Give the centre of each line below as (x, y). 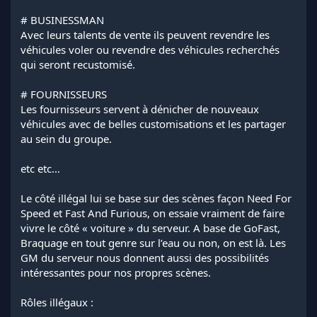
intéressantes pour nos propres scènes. (116, 272)
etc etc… (40, 168)
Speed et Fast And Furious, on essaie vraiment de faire (152, 213)
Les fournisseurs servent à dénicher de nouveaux (140, 109)
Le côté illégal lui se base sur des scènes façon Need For (156, 198)
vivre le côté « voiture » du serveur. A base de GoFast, (150, 227)
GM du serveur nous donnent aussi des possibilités (145, 257)
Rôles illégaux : (57, 302)
